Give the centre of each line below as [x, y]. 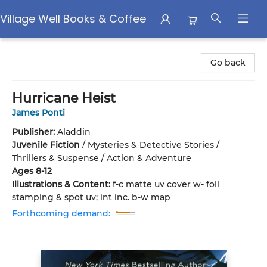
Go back [228, 63]
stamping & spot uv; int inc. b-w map [91, 197]
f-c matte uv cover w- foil [166, 184]
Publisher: [35, 132]
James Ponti [38, 113]
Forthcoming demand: [61, 213]
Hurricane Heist [64, 98]
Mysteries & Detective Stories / [153, 145]
